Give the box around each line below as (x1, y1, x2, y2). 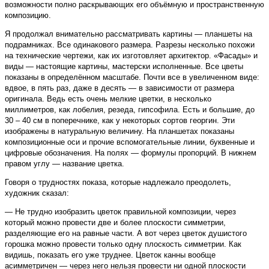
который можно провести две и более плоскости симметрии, (5, 218, 226, 228)
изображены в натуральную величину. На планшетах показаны (5, 127, 234, 136)
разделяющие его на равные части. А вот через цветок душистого (5, 229, 247, 238)
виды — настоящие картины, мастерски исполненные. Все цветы (5, 62, 243, 71)
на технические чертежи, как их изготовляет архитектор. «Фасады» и (5, 51, 258, 61)
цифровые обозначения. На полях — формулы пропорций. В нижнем (5, 148, 256, 158)
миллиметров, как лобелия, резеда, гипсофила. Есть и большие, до (5, 105, 255, 115)
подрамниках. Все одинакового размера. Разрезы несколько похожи (5, 40, 255, 50)
